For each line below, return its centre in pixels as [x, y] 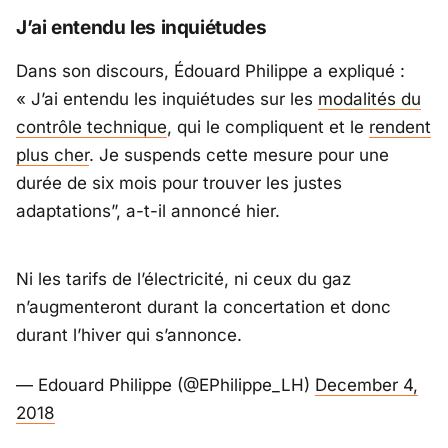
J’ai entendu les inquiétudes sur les [174, 98]
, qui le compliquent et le [268, 126]
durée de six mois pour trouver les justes [179, 182]
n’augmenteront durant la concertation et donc [203, 306]
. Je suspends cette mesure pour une [239, 154]
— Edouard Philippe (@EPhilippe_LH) [165, 385]
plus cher [52, 154]
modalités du [369, 98]
